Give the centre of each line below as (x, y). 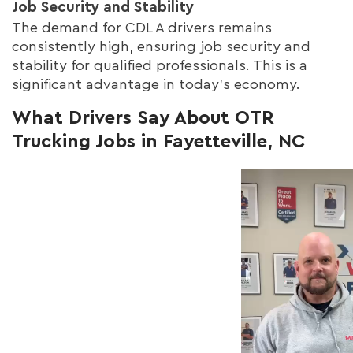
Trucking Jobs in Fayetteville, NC (158, 141)
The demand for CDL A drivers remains (142, 27)
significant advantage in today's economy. (156, 84)
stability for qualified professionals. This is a (160, 65)
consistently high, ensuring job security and (161, 46)
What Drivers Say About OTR (143, 118)
